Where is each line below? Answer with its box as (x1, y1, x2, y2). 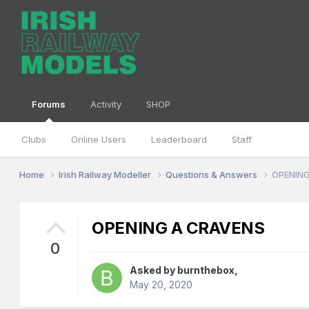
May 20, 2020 (130, 279, 193, 291)
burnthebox (177, 264, 235, 277)
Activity (90, 99, 122, 110)
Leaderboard (151, 134, 208, 145)
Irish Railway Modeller (59, 168, 154, 180)
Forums (32, 99, 66, 110)
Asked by (130, 264, 178, 277)
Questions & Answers (166, 168, 260, 180)
